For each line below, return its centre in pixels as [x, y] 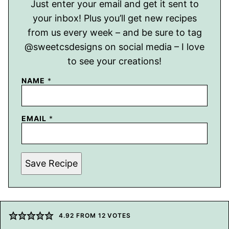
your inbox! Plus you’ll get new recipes [114, 18]
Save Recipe [51, 163]
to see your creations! [114, 61]
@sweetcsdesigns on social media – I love [114, 47]
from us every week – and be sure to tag [114, 32]
